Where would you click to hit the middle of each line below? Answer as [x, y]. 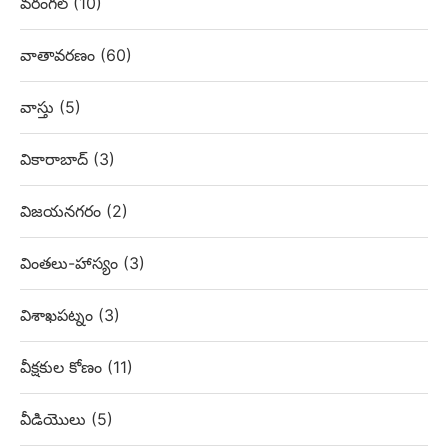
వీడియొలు [55, 419]
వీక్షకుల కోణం [63, 367]
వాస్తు [39, 107]
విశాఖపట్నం [59, 315]
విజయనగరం [63, 211]
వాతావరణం [60, 55]
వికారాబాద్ [56, 159]
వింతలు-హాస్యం [71, 263]
